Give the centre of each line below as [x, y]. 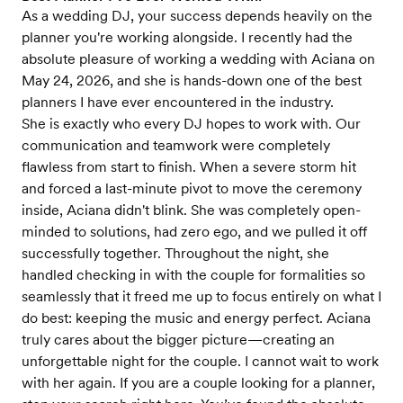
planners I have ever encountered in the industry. [178, 102]
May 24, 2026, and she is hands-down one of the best [192, 81]
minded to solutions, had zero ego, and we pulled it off [194, 232]
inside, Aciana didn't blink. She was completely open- [191, 210]
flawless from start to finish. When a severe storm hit [189, 167]
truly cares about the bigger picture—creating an [178, 340]
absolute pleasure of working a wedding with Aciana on [198, 59]
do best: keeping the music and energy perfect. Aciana [196, 318]
